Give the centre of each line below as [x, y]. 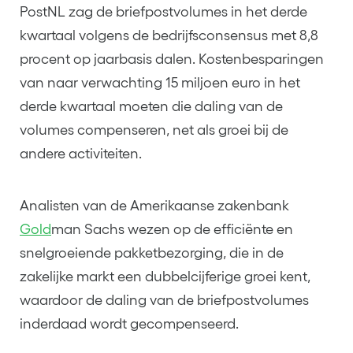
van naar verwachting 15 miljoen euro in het [160, 83]
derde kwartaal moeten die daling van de [151, 107]
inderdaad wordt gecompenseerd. [129, 323]
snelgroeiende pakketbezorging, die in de [152, 253]
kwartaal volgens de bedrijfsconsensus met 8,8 [169, 36]
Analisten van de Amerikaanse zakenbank [154, 205]
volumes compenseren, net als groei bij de [154, 130]
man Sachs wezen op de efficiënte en [172, 229]
